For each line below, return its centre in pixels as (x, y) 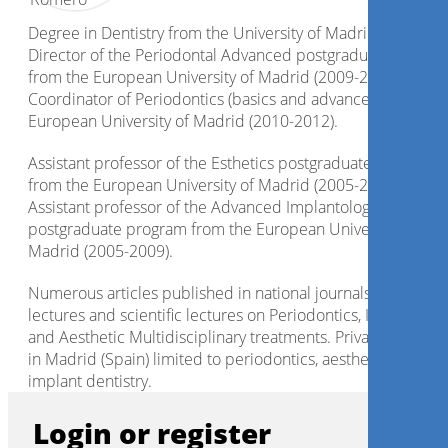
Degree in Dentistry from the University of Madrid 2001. (224, 33)
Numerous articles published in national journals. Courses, (233, 293)
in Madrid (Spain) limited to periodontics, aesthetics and (226, 359)
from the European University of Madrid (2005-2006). (215, 185)
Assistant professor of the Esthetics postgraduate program (232, 163)
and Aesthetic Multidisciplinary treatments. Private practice (236, 337)
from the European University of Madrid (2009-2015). (215, 77)
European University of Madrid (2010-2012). (183, 121)
